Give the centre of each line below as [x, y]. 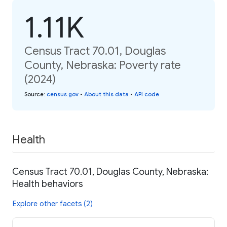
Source [34, 94]
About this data [106, 94]
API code [147, 94]
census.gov [63, 94]
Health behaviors [48, 184]
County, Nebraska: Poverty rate [103, 65]
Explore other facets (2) [53, 204]
